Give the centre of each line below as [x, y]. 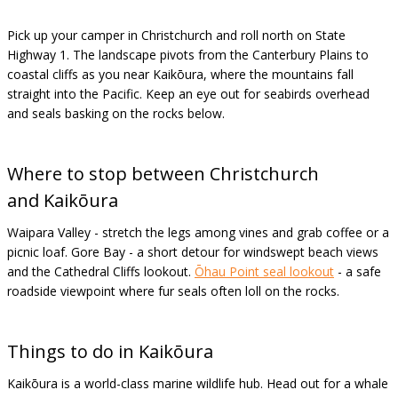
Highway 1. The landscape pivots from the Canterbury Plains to [188, 55]
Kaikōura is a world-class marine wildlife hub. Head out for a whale [198, 383]
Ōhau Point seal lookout [264, 271]
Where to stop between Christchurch [163, 174]
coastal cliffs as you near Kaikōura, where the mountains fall [180, 74]
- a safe [358, 271]
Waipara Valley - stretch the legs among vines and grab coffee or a [198, 232]
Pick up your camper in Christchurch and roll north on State [176, 35]
